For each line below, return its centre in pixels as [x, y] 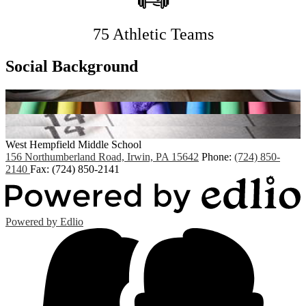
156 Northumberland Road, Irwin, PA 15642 [102, 156]
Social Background [72, 66]
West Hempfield [40, 144]
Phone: [218, 156]
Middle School [110, 144]
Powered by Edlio [44, 221]
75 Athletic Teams [153, 34]
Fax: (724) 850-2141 [75, 169]
